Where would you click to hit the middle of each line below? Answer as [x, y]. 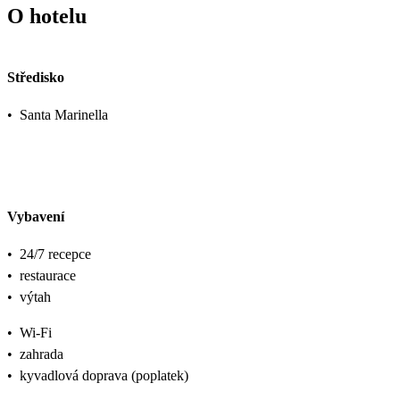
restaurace [48, 276]
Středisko [36, 77]
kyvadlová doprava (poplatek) [104, 376]
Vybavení [36, 217]
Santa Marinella [64, 114]
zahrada [42, 354]
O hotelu [47, 17]
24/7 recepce [55, 254]
